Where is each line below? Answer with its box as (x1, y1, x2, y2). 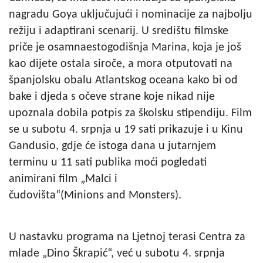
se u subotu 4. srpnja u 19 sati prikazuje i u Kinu (9, 123, 243, 136)
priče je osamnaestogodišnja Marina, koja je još (9, 41, 241, 53)
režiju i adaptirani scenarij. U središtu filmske (9, 25, 228, 37)
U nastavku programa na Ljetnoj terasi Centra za (9, 231, 245, 243)
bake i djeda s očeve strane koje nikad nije (9, 90, 215, 103)
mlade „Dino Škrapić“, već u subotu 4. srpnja (9, 247, 225, 259)
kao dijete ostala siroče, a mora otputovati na (9, 58, 232, 70)
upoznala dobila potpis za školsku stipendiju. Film (9, 107, 252, 119)
